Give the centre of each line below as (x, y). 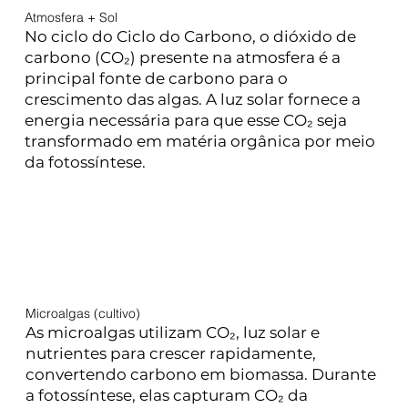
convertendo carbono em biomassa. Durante (200, 375)
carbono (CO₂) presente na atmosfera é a (183, 58)
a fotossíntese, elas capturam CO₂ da (166, 396)
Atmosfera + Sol (71, 18)
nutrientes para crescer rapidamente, (170, 354)
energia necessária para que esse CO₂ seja (186, 121)
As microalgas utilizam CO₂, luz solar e (172, 333)
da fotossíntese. (86, 163)
